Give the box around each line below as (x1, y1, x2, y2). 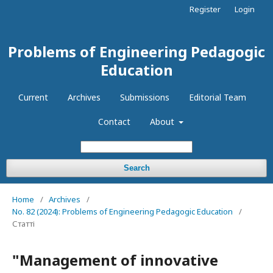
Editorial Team (189, 91, 246, 103)
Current (18, 91, 48, 103)
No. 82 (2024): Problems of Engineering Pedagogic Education (12, 206, 233, 217)
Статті (12, 218, 35, 229)
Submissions (120, 91, 169, 103)
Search (123, 163, 150, 172)
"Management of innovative (12, 250, 218, 270)
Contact (97, 116, 130, 127)
